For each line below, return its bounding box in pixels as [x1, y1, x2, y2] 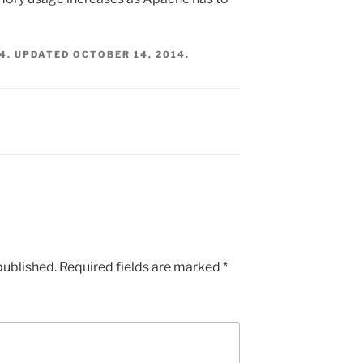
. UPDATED [7, 48, 73, 60]
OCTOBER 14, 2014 [73, 48, 186, 60]
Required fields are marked [59, 258, 223, 275]
